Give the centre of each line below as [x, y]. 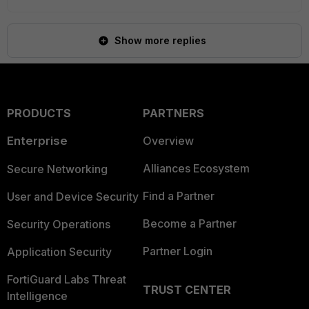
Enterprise [37, 141]
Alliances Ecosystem [196, 168]
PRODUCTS [39, 113]
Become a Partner [189, 223]
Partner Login [177, 251]
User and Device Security [73, 197]
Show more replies [160, 40]
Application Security [59, 252]
